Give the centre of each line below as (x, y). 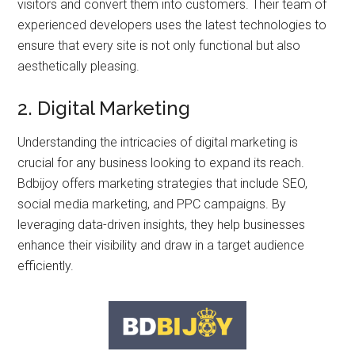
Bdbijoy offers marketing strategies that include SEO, (163, 183)
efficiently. (46, 265)
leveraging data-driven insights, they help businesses (162, 224)
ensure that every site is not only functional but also (159, 45)
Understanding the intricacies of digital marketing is (158, 142)
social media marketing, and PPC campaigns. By (152, 204)
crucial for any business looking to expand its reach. (161, 162)
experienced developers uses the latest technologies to (172, 25)
